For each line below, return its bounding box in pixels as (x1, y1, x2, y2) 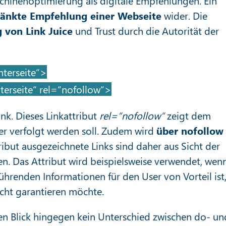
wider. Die (161, 9, 207, 22)
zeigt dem (164, 108, 211, 122)
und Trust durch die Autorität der (73, 24, 219, 37)
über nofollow (156, 124, 223, 137)
